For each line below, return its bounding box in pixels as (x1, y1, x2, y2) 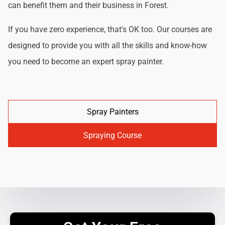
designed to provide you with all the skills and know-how (8, 40, 207, 50)
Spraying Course (83, 130, 142, 140)
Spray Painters (86, 106, 139, 117)
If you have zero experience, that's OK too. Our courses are (8, 24, 212, 34)
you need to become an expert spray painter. (8, 56, 164, 66)
